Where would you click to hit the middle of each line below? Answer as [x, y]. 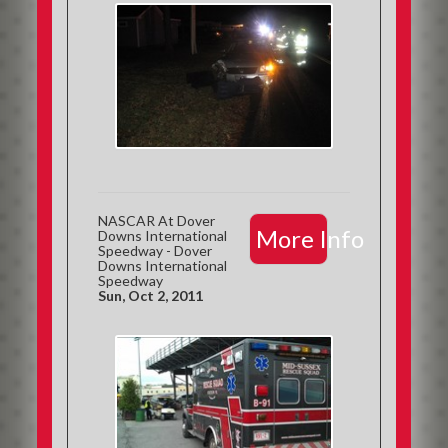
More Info [309, 238]
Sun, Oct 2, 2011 [151, 295]
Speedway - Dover [155, 250]
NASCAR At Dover [157, 220]
